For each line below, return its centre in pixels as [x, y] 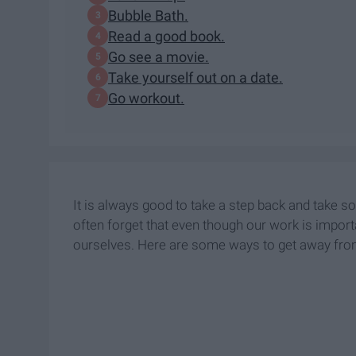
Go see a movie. [159, 56]
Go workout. [146, 98]
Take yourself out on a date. [195, 77]
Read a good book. [166, 36]
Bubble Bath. [148, 15]
